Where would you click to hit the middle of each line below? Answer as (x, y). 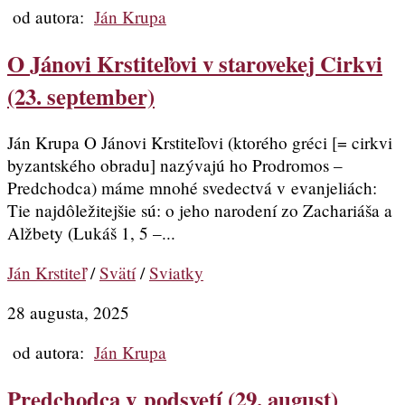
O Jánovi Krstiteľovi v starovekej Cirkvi (195, 64)
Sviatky (176, 272)
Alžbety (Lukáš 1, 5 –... (91, 232)
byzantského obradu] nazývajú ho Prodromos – (175, 165)
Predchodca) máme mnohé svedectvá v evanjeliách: (192, 187)
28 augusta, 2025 (68, 313)
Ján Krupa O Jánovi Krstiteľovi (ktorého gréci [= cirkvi (200, 142)
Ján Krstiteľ (47, 272)
